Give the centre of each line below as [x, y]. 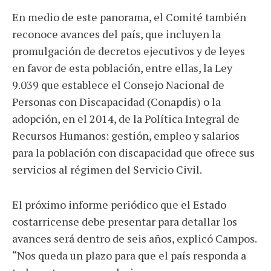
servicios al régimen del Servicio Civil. [107, 169]
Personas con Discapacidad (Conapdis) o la [116, 102]
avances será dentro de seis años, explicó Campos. [134, 238]
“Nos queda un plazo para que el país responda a [129, 255]
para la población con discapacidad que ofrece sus [133, 152]
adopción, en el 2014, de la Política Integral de [126, 119]
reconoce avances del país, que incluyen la [116, 34]
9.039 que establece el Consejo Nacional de [118, 85]
